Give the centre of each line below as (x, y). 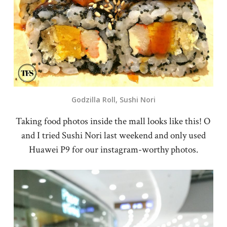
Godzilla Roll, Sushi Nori (113, 100)
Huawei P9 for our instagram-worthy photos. (113, 150)
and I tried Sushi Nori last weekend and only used (113, 136)
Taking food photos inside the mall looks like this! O (113, 122)
